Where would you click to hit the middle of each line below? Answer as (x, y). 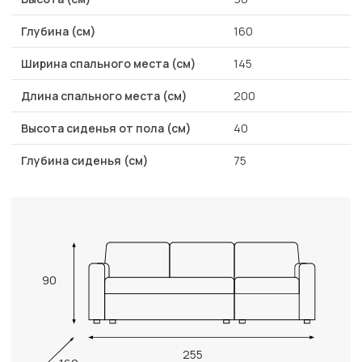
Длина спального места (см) (104, 96)
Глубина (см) (59, 32)
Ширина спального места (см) (109, 64)
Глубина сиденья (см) (85, 161)
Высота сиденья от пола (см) (106, 128)
